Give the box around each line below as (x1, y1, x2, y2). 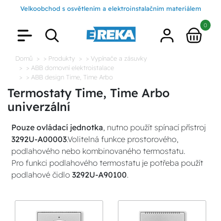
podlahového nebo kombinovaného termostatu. (11, 146, 185, 156)
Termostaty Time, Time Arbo (7, 85, 170, 100)
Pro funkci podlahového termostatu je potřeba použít (11, 158, 203, 168)
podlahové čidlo (11, 170, 72, 180)
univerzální (7, 99, 70, 114)
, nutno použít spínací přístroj (103, 122, 206, 132)
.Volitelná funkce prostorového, (67, 134, 179, 144)
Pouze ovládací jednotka (11, 122, 103, 132)
